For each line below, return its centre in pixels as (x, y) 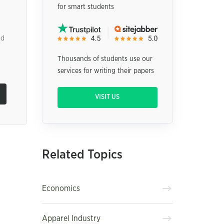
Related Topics (82, 155)
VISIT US (107, 97)
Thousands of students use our (105, 59)
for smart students (85, 7)
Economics (61, 188)
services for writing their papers (105, 71)
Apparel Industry (71, 218)
